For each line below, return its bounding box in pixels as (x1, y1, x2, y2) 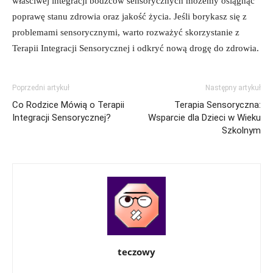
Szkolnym (222, 124, 261, 136)
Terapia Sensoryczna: (174, 99, 261, 110)
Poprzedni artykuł (12, 83, 69, 92)
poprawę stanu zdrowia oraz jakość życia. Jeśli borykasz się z (12, 11, 247, 21)
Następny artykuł (205, 83, 261, 92)
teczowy (118, 245, 155, 258)
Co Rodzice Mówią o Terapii (12, 99, 124, 110)
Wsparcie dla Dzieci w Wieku (148, 112, 261, 123)
